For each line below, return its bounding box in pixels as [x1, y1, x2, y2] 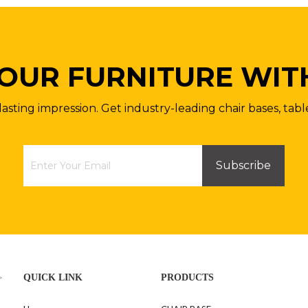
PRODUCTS [161, 272, 214, 283]
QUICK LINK [23, 272, 82, 283]
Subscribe [216, 159, 271, 172]
